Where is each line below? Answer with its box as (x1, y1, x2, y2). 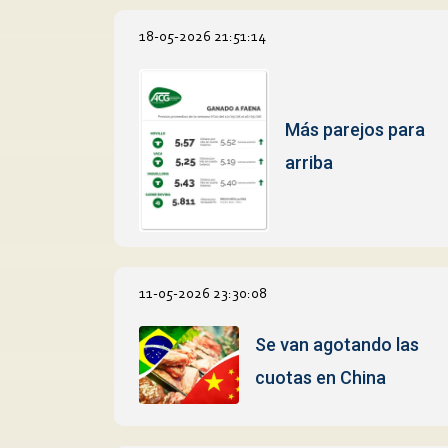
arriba (285, 152, 334, 174)
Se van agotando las (254, 333, 419, 355)
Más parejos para (285, 119, 426, 141)
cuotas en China (254, 366, 386, 388)
